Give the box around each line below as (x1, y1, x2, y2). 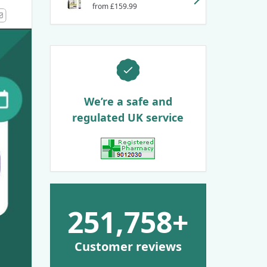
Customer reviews (74, 238, 182, 254)
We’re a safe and (83, 94, 172, 108)
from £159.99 (92, 1, 137, 11)
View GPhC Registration (127, 159, 234, 172)
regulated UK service (72, 110, 184, 125)
